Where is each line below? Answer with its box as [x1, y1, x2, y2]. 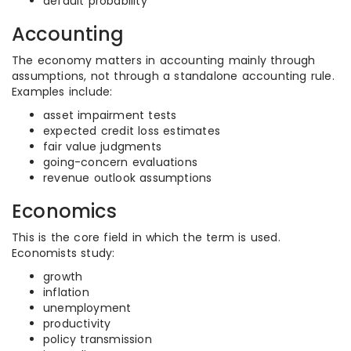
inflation [43, 284, 89, 300]
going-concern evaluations [43, 154, 197, 170]
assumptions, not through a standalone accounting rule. [12, 68, 335, 84]
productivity [43, 316, 111, 331]
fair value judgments [43, 139, 161, 154]
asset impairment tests [43, 107, 177, 123]
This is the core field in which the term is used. [12, 230, 280, 245]
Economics [12, 198, 117, 224]
